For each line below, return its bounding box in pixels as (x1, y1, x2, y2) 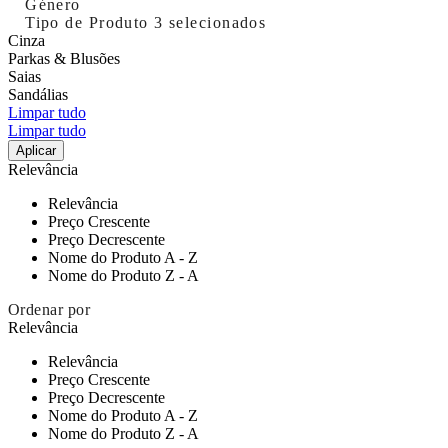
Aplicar (16, 142, 56, 158)
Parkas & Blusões (8, 49, 120, 67)
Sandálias (8, 85, 68, 103)
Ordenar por (8, 300, 91, 318)
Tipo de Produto (25, 13, 155, 31)
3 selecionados (154, 13, 267, 31)
